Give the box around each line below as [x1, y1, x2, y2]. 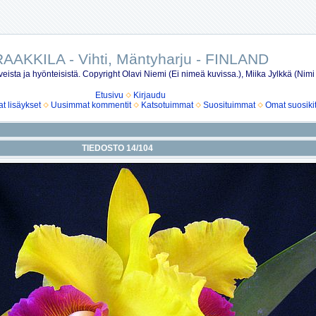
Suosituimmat [202, 100, 255, 110]
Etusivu [95, 90, 123, 100]
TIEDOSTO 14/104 [82, 143, 153, 153]
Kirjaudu [133, 90, 166, 100]
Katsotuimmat [140, 100, 193, 110]
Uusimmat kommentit [50, 100, 131, 110]
